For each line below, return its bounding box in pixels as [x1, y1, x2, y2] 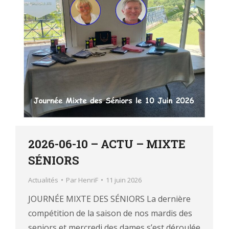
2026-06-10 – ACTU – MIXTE [28, 136, 186, 151]
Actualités [28, 175, 58, 185]
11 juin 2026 [106, 175, 142, 185]
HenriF [78, 175, 98, 185]
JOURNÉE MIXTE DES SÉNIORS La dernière [28, 193, 191, 204]
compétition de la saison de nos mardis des [28, 207, 192, 219]
